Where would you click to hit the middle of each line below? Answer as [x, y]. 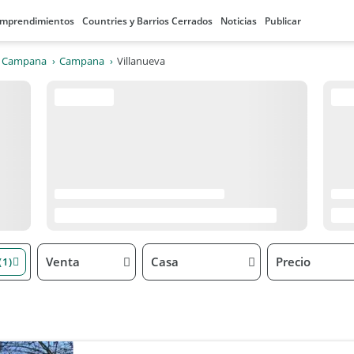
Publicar [283, 21]
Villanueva [141, 61]
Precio [293, 262]
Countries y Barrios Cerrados [147, 21]
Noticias [239, 21]
